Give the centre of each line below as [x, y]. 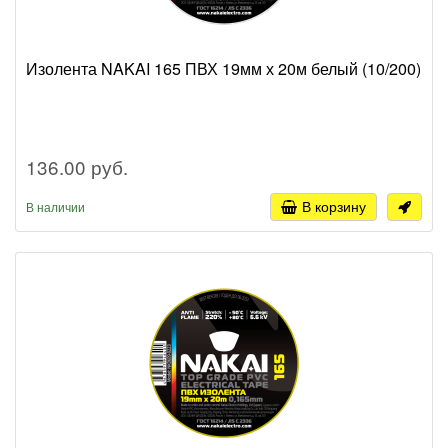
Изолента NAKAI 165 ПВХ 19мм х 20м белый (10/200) [223, 68]
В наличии [55, 206]
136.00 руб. [77, 166]
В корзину [334, 205]
